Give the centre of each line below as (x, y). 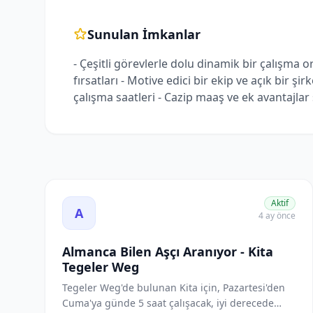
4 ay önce (277, 216)
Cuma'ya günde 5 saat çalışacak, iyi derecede (168, 303)
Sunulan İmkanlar (144, 34)
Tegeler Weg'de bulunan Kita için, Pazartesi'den (174, 287)
